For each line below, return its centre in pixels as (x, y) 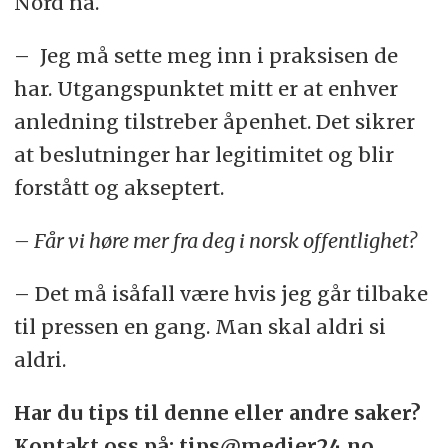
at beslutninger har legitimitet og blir (203, 155)
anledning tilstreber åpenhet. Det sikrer (214, 122)
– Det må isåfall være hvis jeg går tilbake (220, 294)
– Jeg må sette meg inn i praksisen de (205, 56)
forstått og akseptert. (118, 188)
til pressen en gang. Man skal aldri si (199, 327)
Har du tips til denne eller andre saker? (217, 413)
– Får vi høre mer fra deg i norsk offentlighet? (215, 241)
